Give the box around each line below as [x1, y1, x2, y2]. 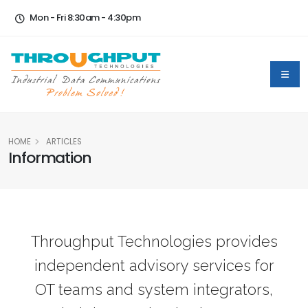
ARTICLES [44, 136, 82, 147]
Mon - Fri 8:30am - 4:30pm [29, 11, 140, 24]
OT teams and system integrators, [35, 280, 273, 298]
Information [8, 147, 91, 168]
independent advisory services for [34, 256, 274, 274]
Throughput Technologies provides [30, 232, 278, 250]
